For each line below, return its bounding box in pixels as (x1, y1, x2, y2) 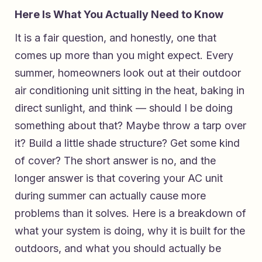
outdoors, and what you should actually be (15, 242, 221, 255)
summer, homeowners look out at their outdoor (15, 67, 241, 80)
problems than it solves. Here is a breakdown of (15, 207, 246, 220)
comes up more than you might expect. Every (15, 49, 233, 62)
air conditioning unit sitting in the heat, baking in (15, 84, 244, 97)
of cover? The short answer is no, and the (15, 154, 216, 167)
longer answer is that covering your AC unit (15, 172, 223, 185)
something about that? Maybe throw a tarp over (15, 119, 246, 132)
